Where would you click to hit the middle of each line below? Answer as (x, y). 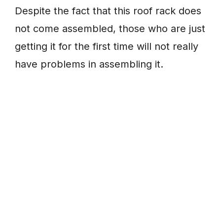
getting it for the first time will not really (107, 47)
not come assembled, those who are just (110, 29)
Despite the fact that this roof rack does (108, 11)
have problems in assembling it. (89, 64)
